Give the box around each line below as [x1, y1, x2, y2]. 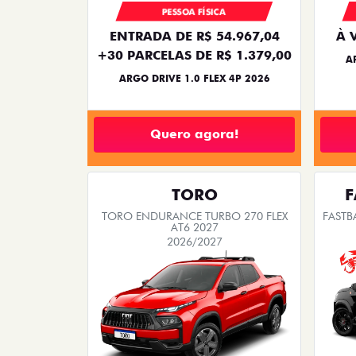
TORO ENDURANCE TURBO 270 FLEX [101, 209, 288, 222]
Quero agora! [150, 126, 238, 142]
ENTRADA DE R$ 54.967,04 [109, 28, 280, 44]
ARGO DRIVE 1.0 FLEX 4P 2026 [118, 72, 270, 84]
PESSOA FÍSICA [162, 6, 226, 17]
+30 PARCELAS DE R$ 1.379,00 [97, 47, 292, 63]
